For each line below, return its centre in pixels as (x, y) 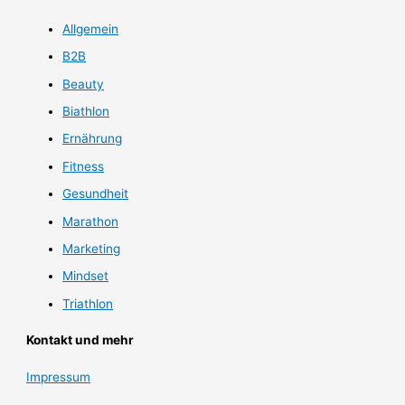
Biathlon (86, 111)
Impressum (59, 377)
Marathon (91, 221)
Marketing (92, 248)
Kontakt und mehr (80, 340)
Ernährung (93, 139)
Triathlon (88, 303)
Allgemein (91, 28)
